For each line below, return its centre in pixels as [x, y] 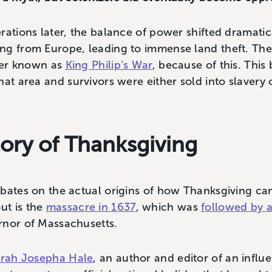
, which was [168, 207]
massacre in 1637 [91, 207]
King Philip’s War [109, 65]
